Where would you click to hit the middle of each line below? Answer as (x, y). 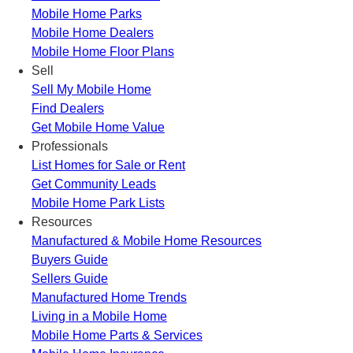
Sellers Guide (70, 278)
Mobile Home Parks (87, 13)
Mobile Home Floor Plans (103, 51)
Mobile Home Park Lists (98, 203)
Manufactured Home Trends (109, 297)
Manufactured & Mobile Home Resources (147, 240)
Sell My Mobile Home (91, 89)
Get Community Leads (94, 184)
